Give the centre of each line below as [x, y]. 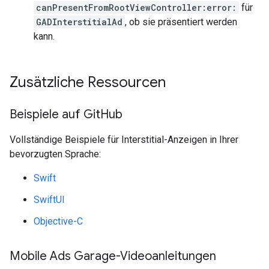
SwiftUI [49, 200]
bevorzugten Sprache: [55, 154]
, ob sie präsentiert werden [181, 22]
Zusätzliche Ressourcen [88, 82]
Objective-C [58, 221]
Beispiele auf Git [55, 114]
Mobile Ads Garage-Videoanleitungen [113, 256]
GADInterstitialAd [79, 22]
